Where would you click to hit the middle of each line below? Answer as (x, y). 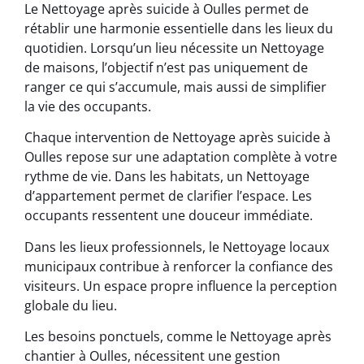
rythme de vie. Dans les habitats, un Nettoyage (167, 177)
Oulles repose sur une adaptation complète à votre (181, 157)
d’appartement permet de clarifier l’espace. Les (168, 196)
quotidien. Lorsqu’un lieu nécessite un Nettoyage (174, 48)
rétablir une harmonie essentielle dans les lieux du (179, 28)
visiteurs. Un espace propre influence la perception (181, 286)
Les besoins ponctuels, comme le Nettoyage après (178, 337)
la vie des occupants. (88, 106)
